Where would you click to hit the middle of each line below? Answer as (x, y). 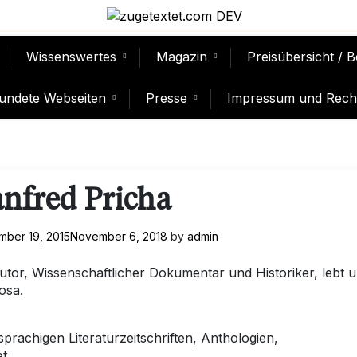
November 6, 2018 (118, 236)
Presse (167, 98)
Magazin (182, 56)
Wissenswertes (71, 56)
